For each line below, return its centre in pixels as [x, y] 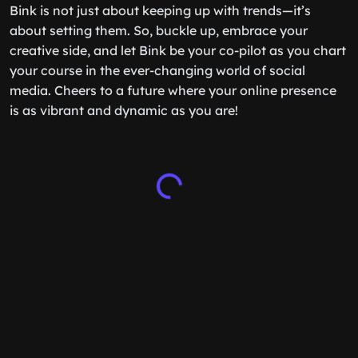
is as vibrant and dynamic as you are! [124, 110]
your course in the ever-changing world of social [157, 70]
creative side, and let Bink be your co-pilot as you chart [178, 50]
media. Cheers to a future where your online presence [173, 90]
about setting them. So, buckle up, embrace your [159, 30]
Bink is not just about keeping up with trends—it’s [160, 10]
